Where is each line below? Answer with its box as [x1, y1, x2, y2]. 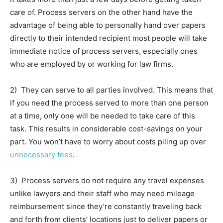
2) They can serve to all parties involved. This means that [10, 85, 213, 95]
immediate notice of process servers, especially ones [10, 46, 198, 56]
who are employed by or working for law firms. [10, 59, 173, 69]
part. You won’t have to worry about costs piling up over [10, 137, 206, 147]
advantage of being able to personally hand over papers [10, 20, 206, 30]
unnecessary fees [10, 150, 73, 160]
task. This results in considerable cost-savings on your [10, 124, 203, 134]
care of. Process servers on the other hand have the [10, 7, 193, 17]
